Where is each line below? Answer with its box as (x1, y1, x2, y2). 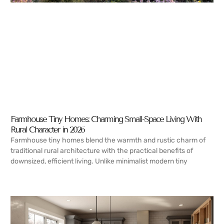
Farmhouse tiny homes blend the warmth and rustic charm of (10, 135, 205, 144)
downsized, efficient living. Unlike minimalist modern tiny (10, 156, 187, 165)
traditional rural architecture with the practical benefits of (10, 146, 193, 155)
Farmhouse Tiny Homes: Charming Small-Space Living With (10, 113, 201, 124)
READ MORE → (10, 173, 57, 180)
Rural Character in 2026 (10, 124, 84, 135)
